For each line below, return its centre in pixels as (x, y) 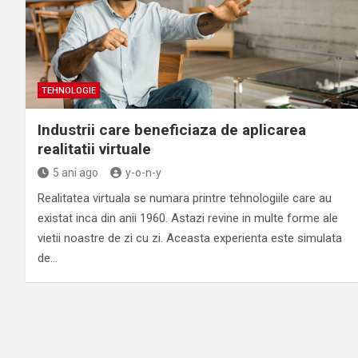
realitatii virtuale (94, 149)
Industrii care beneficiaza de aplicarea (172, 129)
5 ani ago (76, 172)
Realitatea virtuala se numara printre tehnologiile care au (185, 198)
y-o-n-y (143, 172)
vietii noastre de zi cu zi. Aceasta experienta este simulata (190, 238)
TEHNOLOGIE (69, 90)
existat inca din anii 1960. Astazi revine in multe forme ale (188, 218)
